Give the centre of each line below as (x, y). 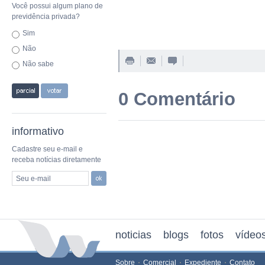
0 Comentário (177, 99)
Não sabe (38, 64)
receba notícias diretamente (56, 160)
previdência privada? (46, 17)
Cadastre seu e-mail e (47, 149)
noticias (133, 235)
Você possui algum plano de (57, 6)
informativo (38, 131)
